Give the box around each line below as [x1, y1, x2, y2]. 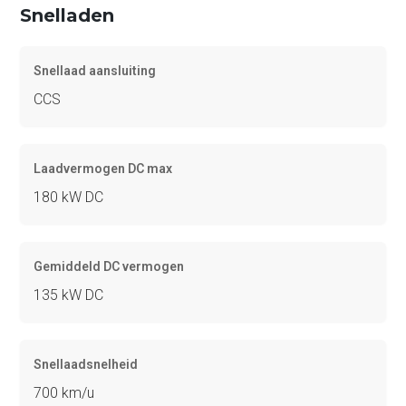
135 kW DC [34, 285, 104, 304]
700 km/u [34, 383, 95, 401]
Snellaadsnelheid [34, 356, 139, 372]
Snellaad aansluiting [34, 63, 157, 78]
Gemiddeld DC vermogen [34, 258, 185, 274]
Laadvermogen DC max [34, 160, 173, 176]
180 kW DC [34, 188, 104, 206]
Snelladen [20, 4, 115, 26]
